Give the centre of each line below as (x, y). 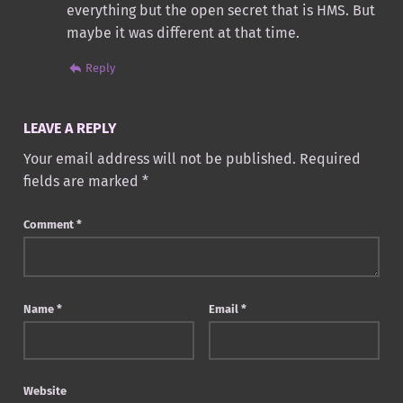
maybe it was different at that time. (183, 33)
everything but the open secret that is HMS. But (220, 11)
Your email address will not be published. (159, 159)
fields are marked (82, 182)
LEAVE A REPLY (70, 129)
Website (45, 391)
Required (330, 159)
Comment (49, 225)
